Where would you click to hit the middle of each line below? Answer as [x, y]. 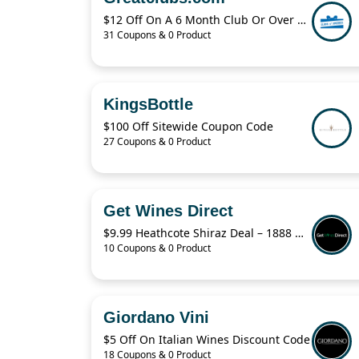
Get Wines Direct [168, 211]
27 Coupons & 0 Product [157, 142]
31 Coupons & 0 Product [157, 35]
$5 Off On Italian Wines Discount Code [207, 340]
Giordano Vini [156, 318]
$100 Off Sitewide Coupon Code [188, 127]
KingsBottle [148, 105]
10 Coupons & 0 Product [157, 248]
